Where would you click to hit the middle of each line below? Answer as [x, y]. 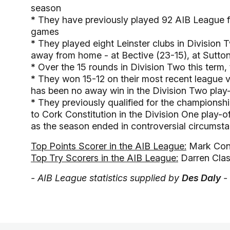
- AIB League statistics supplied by [106, 178]
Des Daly [201, 178]
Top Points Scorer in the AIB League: [109, 146]
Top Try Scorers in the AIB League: [104, 158]
